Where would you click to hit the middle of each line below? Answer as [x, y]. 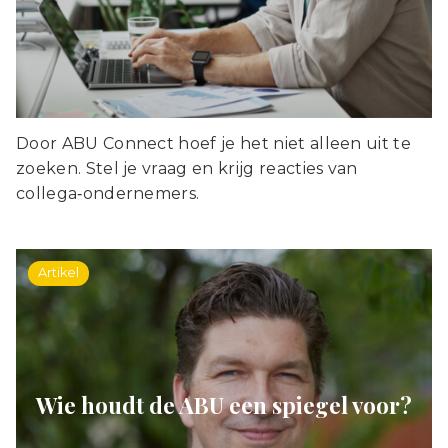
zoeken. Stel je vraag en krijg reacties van [187, 168]
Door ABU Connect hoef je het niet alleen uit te [214, 143]
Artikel [59, 272]
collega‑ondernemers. [108, 193]
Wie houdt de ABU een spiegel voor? [224, 404]
